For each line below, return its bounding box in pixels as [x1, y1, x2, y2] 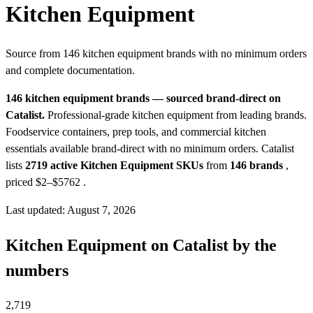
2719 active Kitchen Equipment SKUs [25, 159, 203, 172]
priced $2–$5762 [6, 176, 80, 189]
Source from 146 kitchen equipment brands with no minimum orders [6, 48, 307, 60]
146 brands [230, 159, 283, 172]
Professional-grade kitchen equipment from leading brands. [45, 109, 307, 122]
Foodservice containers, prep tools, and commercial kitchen [6, 126, 266, 138]
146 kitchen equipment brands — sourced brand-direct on [6, 92, 281, 105]
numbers [6, 261, 68, 280]
